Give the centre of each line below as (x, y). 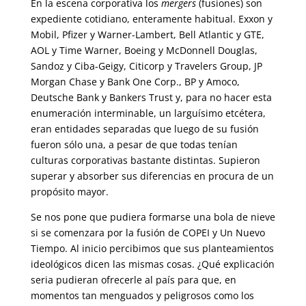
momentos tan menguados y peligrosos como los (142, 295)
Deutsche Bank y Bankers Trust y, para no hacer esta (151, 97)
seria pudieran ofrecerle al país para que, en (133, 280)
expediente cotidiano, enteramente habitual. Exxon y (151, 19)
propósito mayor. (69, 192)
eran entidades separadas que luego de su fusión (144, 129)
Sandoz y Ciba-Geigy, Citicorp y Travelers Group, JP (146, 66)
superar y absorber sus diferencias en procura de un (152, 176)
